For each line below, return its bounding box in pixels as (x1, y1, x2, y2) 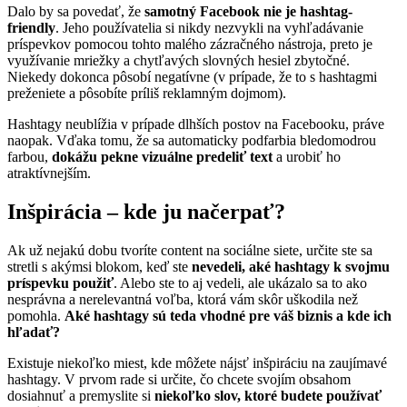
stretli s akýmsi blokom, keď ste (7, 259, 192, 275)
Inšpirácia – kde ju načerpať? (7, 200, 285, 224)
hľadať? (7, 324, 60, 341)
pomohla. (7, 308, 65, 324)
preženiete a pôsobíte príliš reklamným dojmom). (7, 85, 286, 102)
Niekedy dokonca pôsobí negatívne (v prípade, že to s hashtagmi (7, 69, 377, 85)
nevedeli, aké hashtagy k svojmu (192, 259, 390, 275)
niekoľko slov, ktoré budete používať (154, 388, 382, 404)
